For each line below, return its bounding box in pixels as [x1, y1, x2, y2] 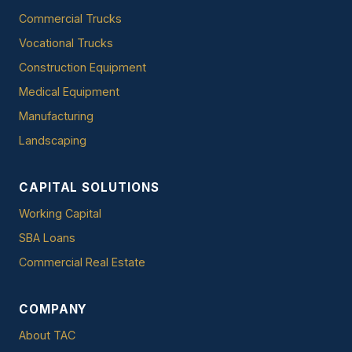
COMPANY [19, 301, 88, 317]
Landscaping [19, 133, 86, 147]
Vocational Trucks [19, 35, 113, 49]
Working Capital [19, 206, 101, 220]
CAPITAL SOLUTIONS [19, 179, 159, 195]
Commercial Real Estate [19, 255, 145, 269]
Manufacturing [19, 108, 93, 123]
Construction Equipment [19, 60, 146, 74]
